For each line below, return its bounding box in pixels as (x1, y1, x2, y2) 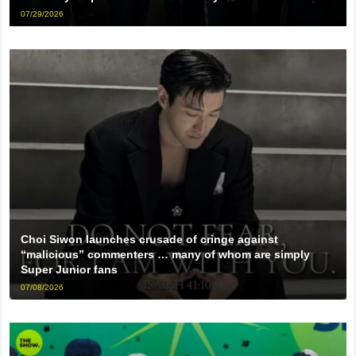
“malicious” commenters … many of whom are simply (21, 247, 311, 261)
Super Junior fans (21, 262, 118, 276)
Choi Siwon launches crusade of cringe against (21, 232, 279, 246)
